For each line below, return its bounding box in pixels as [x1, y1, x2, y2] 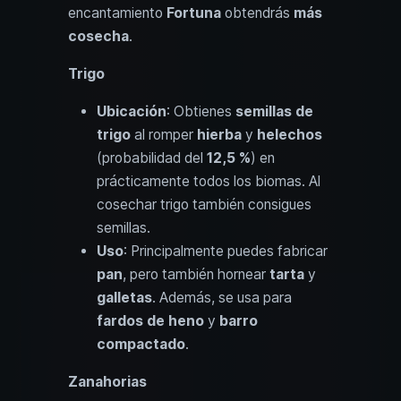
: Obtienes [166, 102, 235, 120]
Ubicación [97, 102, 166, 120]
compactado [97, 335, 185, 353]
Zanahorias [68, 372, 147, 390]
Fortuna [166, 4, 221, 21]
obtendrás [221, 4, 294, 21]
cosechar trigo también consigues [97, 195, 311, 213]
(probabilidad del [97, 149, 207, 166]
